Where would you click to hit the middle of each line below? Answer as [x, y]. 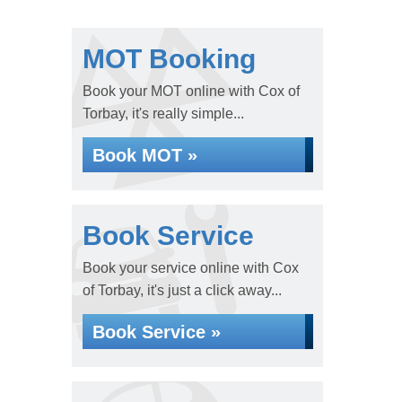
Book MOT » [144, 155]
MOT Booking [169, 59]
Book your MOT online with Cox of [191, 91]
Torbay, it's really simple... [163, 114]
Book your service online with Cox [190, 268]
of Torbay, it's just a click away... [182, 290]
